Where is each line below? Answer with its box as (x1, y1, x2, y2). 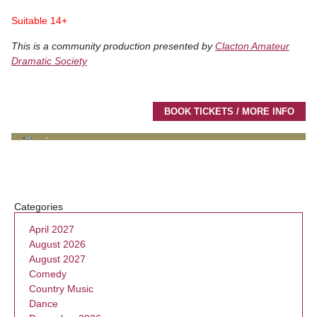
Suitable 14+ (11, 14, 67, 26)
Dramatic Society (11, 54, 87, 67)
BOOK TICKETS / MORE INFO (164, 105, 294, 117)
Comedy (29, 267, 67, 279)
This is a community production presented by (11, 40, 215, 52)
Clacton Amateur (215, 40, 289, 52)
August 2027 (29, 253, 86, 265)
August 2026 (29, 238, 86, 250)
